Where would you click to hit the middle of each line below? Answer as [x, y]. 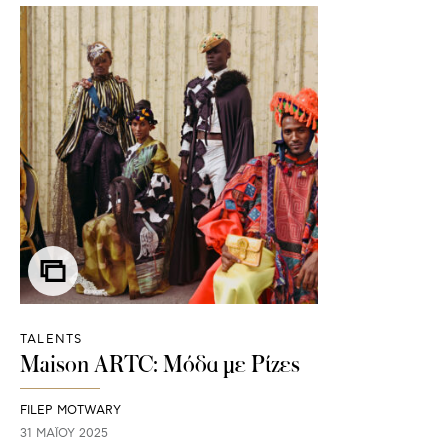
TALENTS [51, 339]
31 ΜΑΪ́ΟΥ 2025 [64, 433]
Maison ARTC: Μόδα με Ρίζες [160, 363]
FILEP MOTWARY [70, 411]
